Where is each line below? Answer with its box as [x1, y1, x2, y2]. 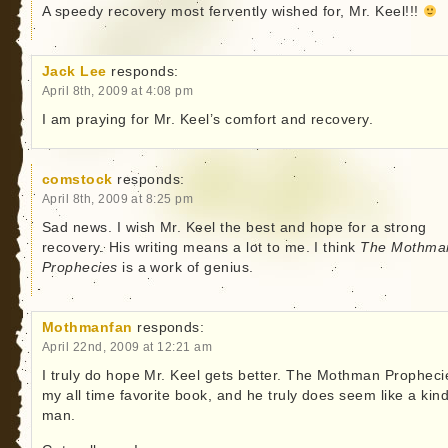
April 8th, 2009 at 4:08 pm [41, 84, 194, 98]
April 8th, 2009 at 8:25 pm [41, 192, 194, 206]
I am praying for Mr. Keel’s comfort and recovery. [41, 112, 374, 128]
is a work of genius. [117, 260, 254, 276]
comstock [41, 172, 113, 188]
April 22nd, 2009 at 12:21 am [41, 340, 213, 354]
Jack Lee [41, 64, 107, 80]
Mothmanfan [41, 320, 133, 336]
